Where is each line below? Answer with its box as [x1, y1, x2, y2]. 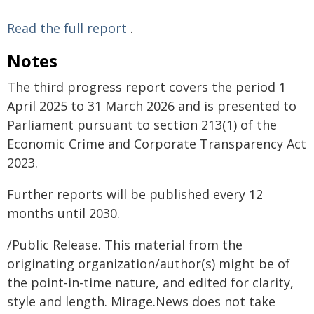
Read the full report [7, 20, 127, 36]
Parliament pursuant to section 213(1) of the [7, 116, 277, 133]
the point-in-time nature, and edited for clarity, [7, 274, 294, 291]
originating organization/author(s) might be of [7, 255, 290, 272]
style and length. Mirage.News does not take [7, 293, 275, 310]
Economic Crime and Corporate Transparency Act [7, 135, 306, 152]
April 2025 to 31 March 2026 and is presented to [7, 97, 296, 114]
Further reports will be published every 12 [7, 186, 263, 203]
